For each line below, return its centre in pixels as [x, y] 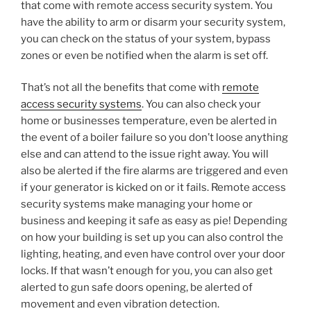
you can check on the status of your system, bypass [146, 39]
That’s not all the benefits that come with [121, 88]
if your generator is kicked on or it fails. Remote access [153, 188]
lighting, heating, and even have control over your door [153, 254]
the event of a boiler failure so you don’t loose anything [154, 138]
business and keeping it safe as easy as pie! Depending [154, 221]
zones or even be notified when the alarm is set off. [144, 55]
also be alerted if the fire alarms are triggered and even [154, 171]
